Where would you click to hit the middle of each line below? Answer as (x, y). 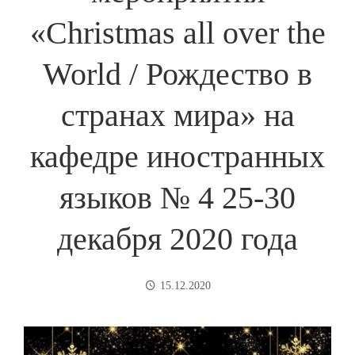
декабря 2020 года (177, 239)
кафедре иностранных (177, 157)
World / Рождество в (177, 74)
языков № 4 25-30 (177, 198)
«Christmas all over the (177, 33)
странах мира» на (177, 115)
